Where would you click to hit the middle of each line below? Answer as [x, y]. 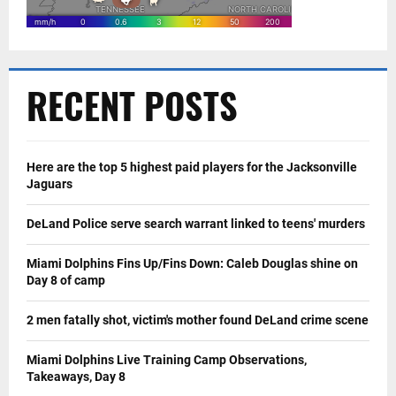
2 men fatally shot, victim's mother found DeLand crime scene [198, 320]
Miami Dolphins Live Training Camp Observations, [167, 359]
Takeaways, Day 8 [76, 376]
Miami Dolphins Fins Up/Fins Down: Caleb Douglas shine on [192, 263]
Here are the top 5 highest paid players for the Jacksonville [192, 167]
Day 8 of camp [66, 280]
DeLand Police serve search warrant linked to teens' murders [196, 223]
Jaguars [49, 183]
